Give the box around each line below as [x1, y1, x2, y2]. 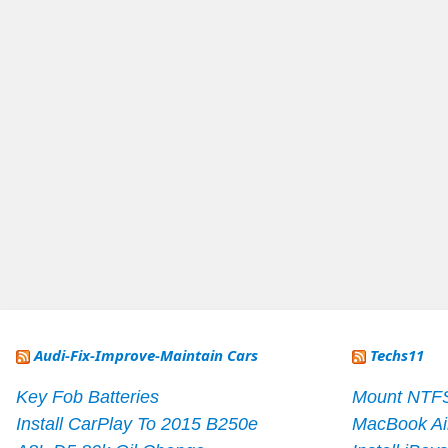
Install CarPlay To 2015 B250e [16, 414, 258, 434]
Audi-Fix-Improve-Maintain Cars [34, 345, 258, 365]
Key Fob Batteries [16, 387, 159, 407]
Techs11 [370, 345, 424, 365]
